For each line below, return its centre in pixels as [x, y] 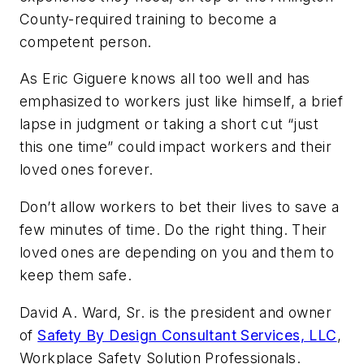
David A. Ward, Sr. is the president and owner [175, 312]
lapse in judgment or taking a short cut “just [169, 124]
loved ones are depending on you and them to [177, 253]
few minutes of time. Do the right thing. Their [173, 230]
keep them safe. [76, 275]
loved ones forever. [98, 170]
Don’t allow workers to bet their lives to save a [180, 207]
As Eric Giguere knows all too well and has [165, 79]
